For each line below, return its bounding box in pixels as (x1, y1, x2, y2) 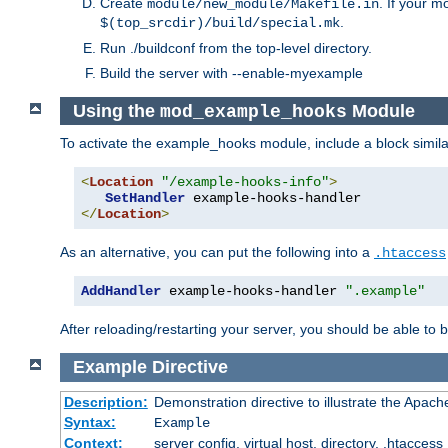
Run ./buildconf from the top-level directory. (100, 39, 372, 56)
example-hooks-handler (161, 283, 345, 300)
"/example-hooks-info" (161, 174, 329, 191)
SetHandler (105, 190, 185, 207)
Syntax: (63, 413, 116, 430)
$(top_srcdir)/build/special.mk (100, 14, 340, 31)
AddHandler (81, 283, 161, 300)
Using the (72, 100, 160, 121)
